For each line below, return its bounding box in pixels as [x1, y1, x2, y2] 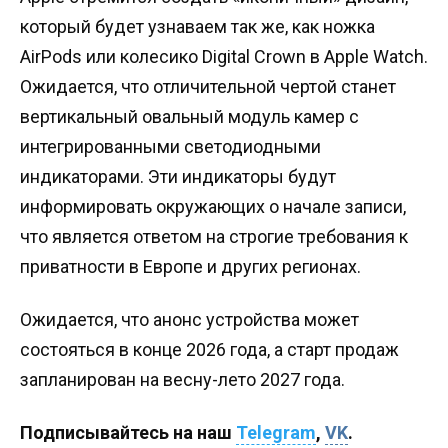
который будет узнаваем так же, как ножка [20, 15, 375, 37]
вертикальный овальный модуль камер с [20, 105, 359, 127]
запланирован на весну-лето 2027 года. [20, 369, 345, 390]
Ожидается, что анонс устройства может [20, 309, 359, 330]
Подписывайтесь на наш [20, 422, 236, 444]
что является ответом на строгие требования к [20, 225, 408, 247]
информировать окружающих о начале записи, [20, 195, 406, 217]
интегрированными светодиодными [20, 135, 321, 157]
